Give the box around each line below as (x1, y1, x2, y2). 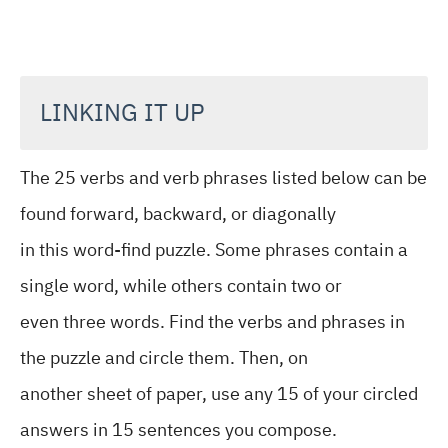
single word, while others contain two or (20, 272, 342, 299)
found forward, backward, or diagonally (20, 200, 336, 227)
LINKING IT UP (40, 95, 205, 131)
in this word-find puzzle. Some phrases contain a (20, 236, 408, 263)
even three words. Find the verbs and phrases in (20, 308, 405, 335)
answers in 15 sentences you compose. (20, 416, 337, 443)
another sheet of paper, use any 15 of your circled (20, 380, 418, 407)
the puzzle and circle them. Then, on (20, 344, 308, 371)
